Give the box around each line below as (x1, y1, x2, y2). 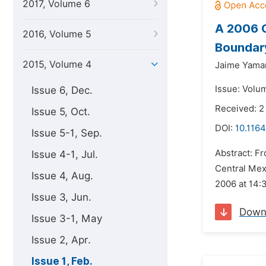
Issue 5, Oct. (31, 106, 90, 118)
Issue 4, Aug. (31, 170, 93, 182)
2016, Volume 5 (23, 28, 91, 40)
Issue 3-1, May (31, 213, 102, 224)
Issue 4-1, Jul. (31, 148, 98, 160)
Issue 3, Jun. (31, 191, 91, 203)
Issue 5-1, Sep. (31, 127, 102, 139)
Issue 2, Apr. (31, 234, 91, 246)
